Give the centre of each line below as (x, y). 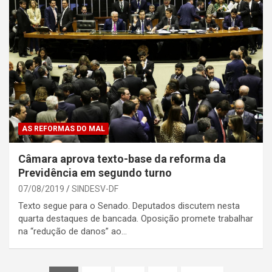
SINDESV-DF (95, 189)
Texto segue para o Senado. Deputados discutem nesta (129, 206)
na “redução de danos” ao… (73, 232)
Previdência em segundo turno (95, 173)
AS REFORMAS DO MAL (63, 129)
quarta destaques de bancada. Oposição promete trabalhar (136, 219)
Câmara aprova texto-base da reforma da (122, 159)
